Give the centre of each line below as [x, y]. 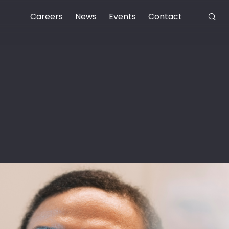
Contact [165, 17]
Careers [47, 17]
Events [122, 17]
